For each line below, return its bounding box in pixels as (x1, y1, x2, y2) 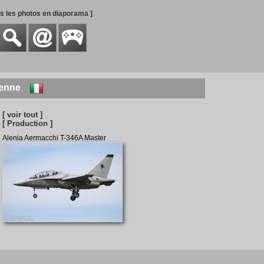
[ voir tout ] (2, 110, 42, 119)
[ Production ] (2, 119, 52, 128)
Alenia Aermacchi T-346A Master (2, 134, 106, 142)
